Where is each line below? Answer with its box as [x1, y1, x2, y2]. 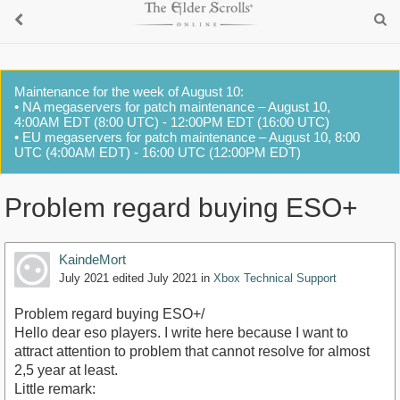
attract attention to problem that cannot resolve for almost [14, 344, 370, 360]
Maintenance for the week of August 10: [14, 84, 244, 99]
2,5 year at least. [14, 362, 118, 379]
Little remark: [14, 381, 96, 397]
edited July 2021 [112, 271, 197, 286]
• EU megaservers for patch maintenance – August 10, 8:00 [14, 129, 360, 145]
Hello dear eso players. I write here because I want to [14, 325, 348, 341]
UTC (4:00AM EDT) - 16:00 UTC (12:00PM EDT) [14, 145, 301, 160]
